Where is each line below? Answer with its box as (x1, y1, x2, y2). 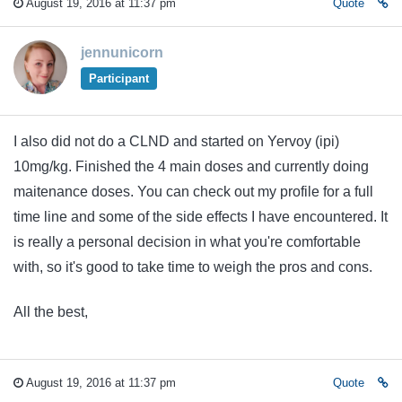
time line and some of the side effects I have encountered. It (13, 208, 388, 224)
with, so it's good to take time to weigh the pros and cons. (13, 258, 376, 275)
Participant (88, 71, 149, 85)
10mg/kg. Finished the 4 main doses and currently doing (13, 158, 369, 174)
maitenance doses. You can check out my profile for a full (13, 183, 373, 199)
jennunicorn (81, 44, 163, 60)
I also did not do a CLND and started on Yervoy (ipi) (13, 133, 339, 149)
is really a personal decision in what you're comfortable (13, 233, 361, 249)
